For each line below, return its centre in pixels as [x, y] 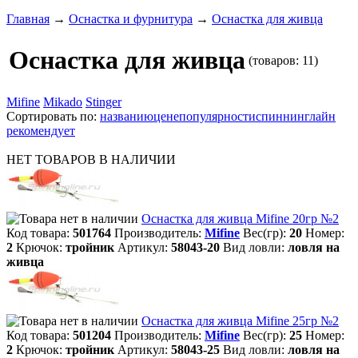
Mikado [63, 102]
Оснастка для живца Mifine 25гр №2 [240, 321]
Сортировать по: [53, 116]
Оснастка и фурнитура [131, 19]
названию [127, 116]
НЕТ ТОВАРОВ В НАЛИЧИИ [91, 159]
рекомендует [41, 131]
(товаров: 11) [283, 60]
